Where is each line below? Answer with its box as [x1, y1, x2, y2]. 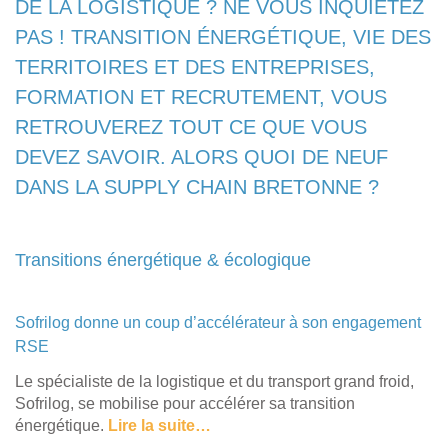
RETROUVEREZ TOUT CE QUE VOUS [15, 115, 367, 138]
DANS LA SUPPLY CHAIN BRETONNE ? [15, 175, 379, 198]
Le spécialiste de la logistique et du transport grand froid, [15, 372, 414, 390]
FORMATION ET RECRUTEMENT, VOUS [15, 85, 387, 108]
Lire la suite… [108, 416, 211, 434]
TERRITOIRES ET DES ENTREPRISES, [15, 55, 375, 78]
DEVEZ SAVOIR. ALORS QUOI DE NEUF [15, 145, 388, 168]
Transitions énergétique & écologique [15, 249, 311, 270]
